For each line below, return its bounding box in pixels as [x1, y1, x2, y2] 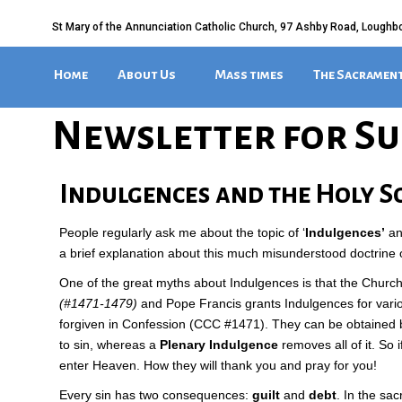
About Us [118, 67, 176, 82]
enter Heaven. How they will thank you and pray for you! [59, 358, 377, 372]
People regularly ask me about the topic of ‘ [59, 225, 305, 240]
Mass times [214, 67, 284, 82]
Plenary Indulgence [160, 337, 278, 352]
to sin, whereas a [59, 337, 160, 352]
